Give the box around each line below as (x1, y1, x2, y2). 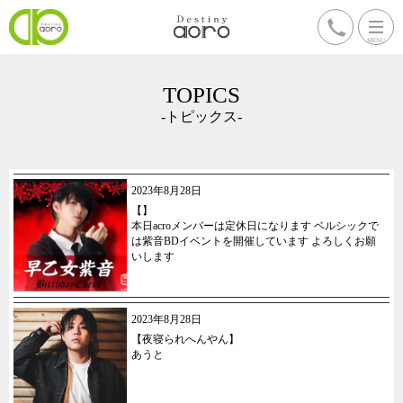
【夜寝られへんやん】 (131, 333, 239, 345)
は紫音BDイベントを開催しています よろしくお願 (131, 235, 376, 247)
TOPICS (163, 83, 240, 107)
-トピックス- (161, 109, 242, 124)
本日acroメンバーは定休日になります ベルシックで (131, 219, 379, 232)
